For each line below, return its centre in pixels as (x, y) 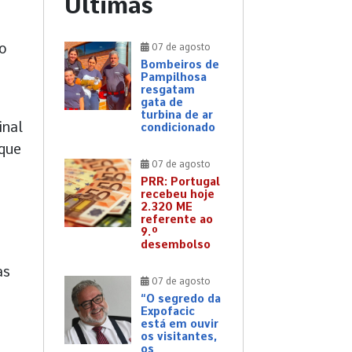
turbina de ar (177, 115)
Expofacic (168, 312)
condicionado (178, 128)
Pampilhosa (174, 77)
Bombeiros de (180, 65)
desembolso (176, 245)
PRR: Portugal (180, 182)
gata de (162, 103)
